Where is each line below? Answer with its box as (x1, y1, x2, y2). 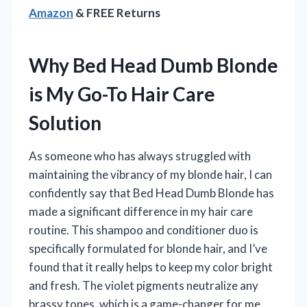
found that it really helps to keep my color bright (29, 260, 273, 275)
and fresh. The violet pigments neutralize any (29, 278, 258, 293)
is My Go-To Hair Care (29, 82, 215, 106)
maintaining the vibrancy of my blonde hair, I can (29, 167, 272, 182)
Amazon (29, 5, 73, 21)
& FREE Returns (73, 5, 160, 21)
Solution (29, 111, 101, 135)
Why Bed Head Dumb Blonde (29, 53, 278, 77)
